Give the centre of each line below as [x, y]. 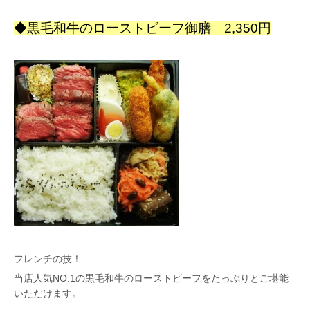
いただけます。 [48, 294]
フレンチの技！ [48, 259]
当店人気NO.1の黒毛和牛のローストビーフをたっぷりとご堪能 [151, 279]
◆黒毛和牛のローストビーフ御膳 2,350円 [143, 28]
